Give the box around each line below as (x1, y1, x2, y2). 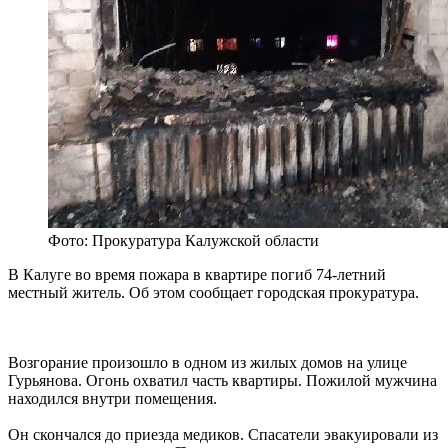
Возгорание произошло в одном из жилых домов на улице (8, 354, 407, 372)
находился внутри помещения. (8, 390, 217, 408)
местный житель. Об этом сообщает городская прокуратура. (8, 284, 419, 302)
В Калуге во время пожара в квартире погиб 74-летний (8, 266, 386, 284)
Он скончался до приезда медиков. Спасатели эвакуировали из (8, 426, 438, 444)
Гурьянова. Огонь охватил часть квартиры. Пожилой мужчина (8, 372, 437, 390)
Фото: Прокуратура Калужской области (48, 232, 319, 250)
